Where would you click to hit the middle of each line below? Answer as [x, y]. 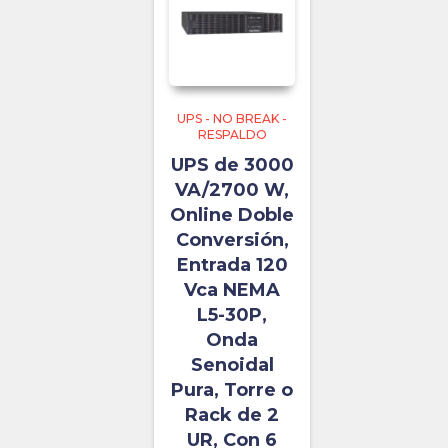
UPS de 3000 [232, 165]
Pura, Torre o [232, 390]
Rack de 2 [232, 415]
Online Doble [232, 215]
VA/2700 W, [232, 190]
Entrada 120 [232, 265]
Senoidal [232, 365]
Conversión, [232, 240]
